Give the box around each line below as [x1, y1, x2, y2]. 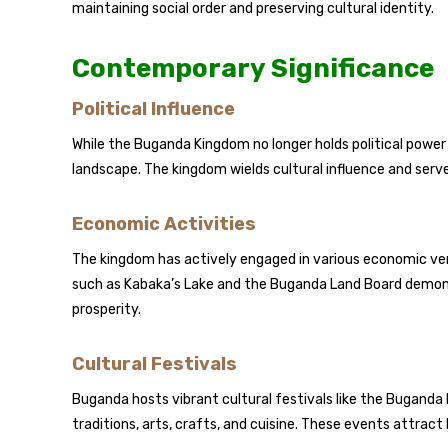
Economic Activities [72, 213, 256, 235]
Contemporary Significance [72, 53, 434, 84]
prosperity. [72, 301, 141, 318]
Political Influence [72, 98, 235, 120]
